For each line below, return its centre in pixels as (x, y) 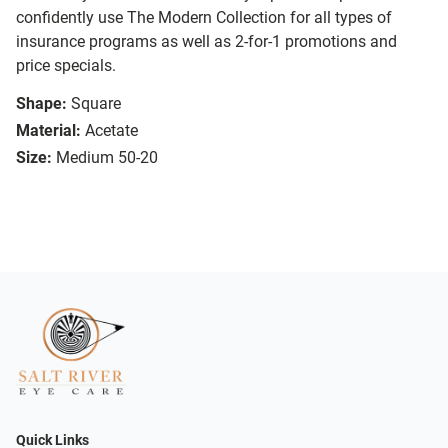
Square (96, 104)
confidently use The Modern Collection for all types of (204, 18)
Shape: (41, 104)
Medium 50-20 (107, 158)
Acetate (111, 131)
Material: (48, 131)
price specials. (66, 66)
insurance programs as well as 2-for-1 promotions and (206, 42)
